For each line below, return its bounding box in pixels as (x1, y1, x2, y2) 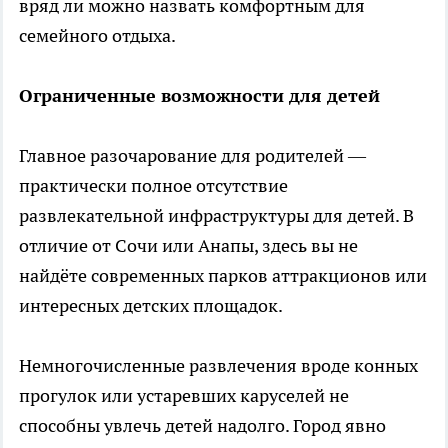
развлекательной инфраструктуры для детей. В (19, 203, 414, 227)
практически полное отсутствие (19, 173, 288, 197)
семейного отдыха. (19, 23, 183, 47)
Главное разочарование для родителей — (19, 143, 366, 167)
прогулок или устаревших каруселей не (19, 383, 349, 407)
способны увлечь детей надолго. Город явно (19, 413, 386, 437)
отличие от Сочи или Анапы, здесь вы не (19, 233, 358, 257)
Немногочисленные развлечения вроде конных (19, 353, 418, 377)
